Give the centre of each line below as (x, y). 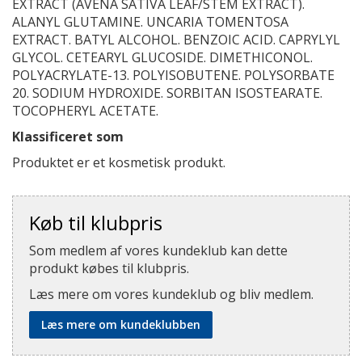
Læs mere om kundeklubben (121, 324)
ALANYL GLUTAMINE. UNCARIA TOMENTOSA (150, 22)
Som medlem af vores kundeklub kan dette (158, 250)
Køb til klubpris (96, 223)
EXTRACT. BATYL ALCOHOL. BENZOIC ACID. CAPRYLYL (176, 40)
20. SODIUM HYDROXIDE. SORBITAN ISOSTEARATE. (167, 93)
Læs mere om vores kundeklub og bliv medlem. (171, 294)
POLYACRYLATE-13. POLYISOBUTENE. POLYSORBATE (173, 75)
